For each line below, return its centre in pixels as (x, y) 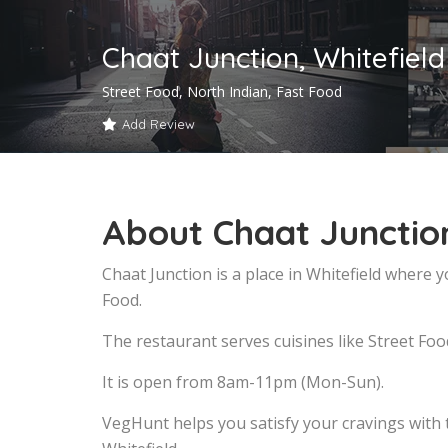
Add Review (158, 124)
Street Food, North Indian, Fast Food (222, 92)
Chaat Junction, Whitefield (273, 58)
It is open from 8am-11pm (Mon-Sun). (243, 382)
